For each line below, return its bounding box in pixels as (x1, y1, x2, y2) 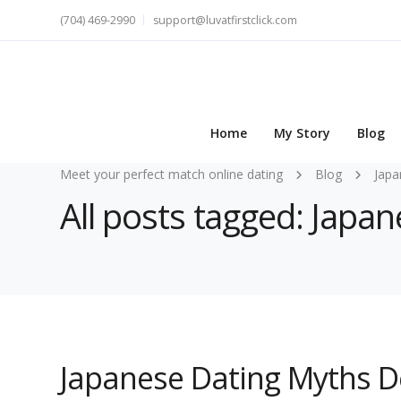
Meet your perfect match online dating (60, 166, 283, 183)
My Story (274, 124, 330, 142)
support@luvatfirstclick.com (153, 13, 297, 28)
